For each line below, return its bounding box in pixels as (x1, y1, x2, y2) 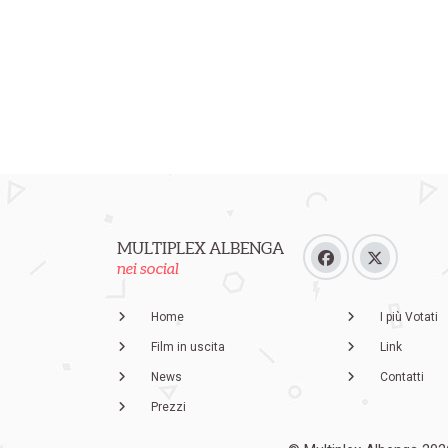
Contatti (379, 370, 424, 384)
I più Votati (379, 310, 438, 324)
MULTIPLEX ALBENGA (117, 239, 284, 257)
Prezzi (151, 400, 186, 414)
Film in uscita (151, 340, 225, 354)
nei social (117, 259, 179, 277)
